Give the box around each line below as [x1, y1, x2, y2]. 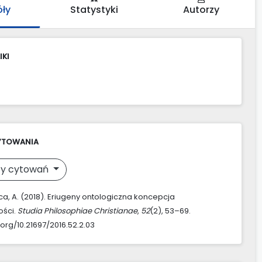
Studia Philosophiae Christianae [18, 205, 137, 216]
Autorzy [183, 2, 220, 16]
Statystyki [70, 2, 118, 16]
